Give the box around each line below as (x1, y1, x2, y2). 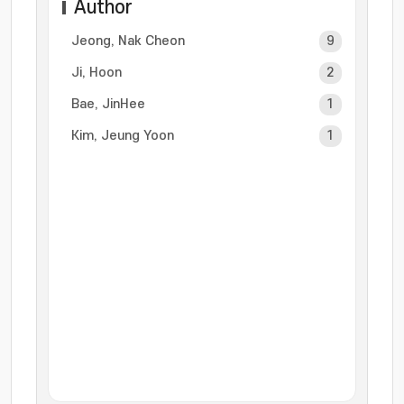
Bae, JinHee (71, 96, 145, 112)
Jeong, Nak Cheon (71, 33, 185, 49)
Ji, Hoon (71, 65, 122, 80)
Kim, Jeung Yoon (71, 128, 174, 143)
